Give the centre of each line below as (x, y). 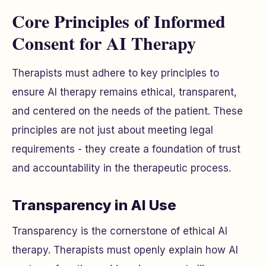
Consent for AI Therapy (104, 43)
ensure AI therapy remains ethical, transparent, (124, 92)
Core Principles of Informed (119, 21)
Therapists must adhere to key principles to (115, 73)
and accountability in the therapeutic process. (121, 168)
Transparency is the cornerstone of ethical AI (120, 231)
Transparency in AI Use (94, 205)
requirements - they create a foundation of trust (126, 149)
